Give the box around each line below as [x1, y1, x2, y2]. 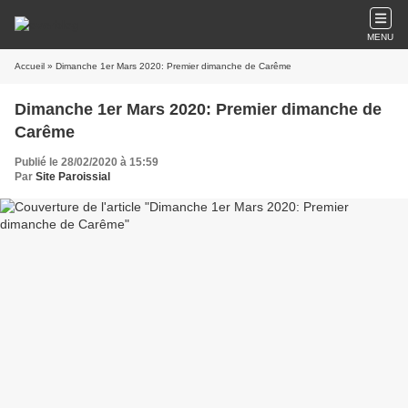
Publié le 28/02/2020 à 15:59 [15, 156, 158, 168]
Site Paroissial [36, 170, 110, 183]
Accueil [15, 61, 45, 71]
